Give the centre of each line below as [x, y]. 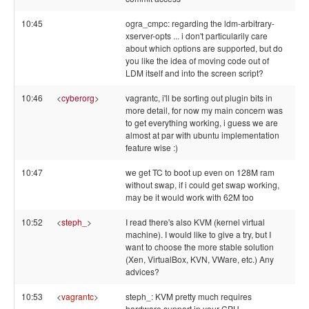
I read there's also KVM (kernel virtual [195, 222]
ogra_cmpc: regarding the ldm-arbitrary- [200, 23]
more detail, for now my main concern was [204, 110]
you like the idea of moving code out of [197, 60]
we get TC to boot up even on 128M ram [200, 172]
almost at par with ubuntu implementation [202, 135]
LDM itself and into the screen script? [195, 73]
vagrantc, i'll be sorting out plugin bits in [199, 98]
